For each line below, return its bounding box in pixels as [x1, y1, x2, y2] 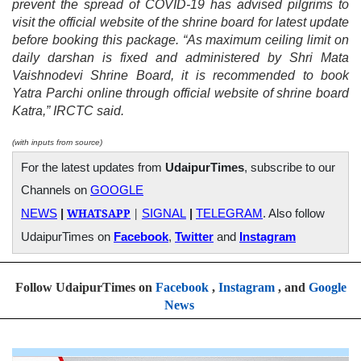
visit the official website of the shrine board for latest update [12, 15, 349, 29]
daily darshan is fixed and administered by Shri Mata [12, 50, 349, 64]
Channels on [21, 183, 90, 197]
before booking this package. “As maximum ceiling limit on [12, 32, 349, 47]
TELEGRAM [196, 206, 263, 220]
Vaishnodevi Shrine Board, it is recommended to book [12, 68, 349, 82]
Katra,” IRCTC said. [12, 103, 124, 118]
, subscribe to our [244, 160, 335, 174]
